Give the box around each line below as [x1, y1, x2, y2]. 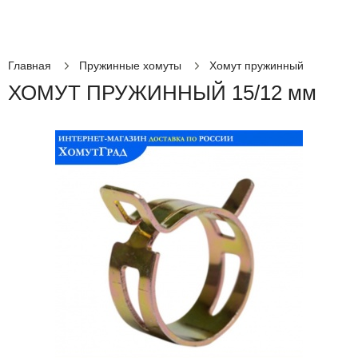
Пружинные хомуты [79, 59, 181, 72]
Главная [8, 59, 51, 72]
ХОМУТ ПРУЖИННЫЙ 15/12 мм [8, 81, 316, 105]
